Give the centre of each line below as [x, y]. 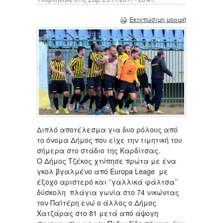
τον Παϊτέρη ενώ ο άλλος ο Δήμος [97, 202]
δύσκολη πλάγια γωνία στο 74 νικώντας [108, 192]
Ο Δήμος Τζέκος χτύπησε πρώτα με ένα [107, 161]
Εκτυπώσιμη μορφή [158, 19]
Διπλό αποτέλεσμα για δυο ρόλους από [107, 129]
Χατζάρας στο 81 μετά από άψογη [98, 213]
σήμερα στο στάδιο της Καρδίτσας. [99, 150]
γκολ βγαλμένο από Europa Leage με [103, 171]
